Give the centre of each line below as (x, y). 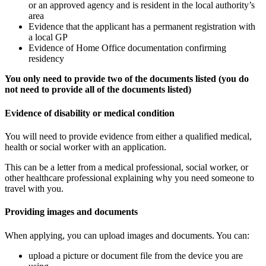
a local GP (48, 37)
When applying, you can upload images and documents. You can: (127, 235)
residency (46, 59)
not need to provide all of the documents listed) (98, 90)
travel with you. (34, 188)
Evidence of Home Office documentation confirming (127, 48)
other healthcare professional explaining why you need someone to (129, 178)
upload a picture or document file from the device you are (136, 255)
